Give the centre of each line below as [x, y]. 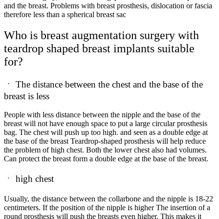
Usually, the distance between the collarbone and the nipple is [99, 198]
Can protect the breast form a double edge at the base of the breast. [106, 159]
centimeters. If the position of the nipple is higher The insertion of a [107, 207]
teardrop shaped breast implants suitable [99, 48]
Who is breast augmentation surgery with [101, 35]
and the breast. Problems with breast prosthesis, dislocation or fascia [108, 5]
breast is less [27, 96]
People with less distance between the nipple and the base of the [102, 115]
